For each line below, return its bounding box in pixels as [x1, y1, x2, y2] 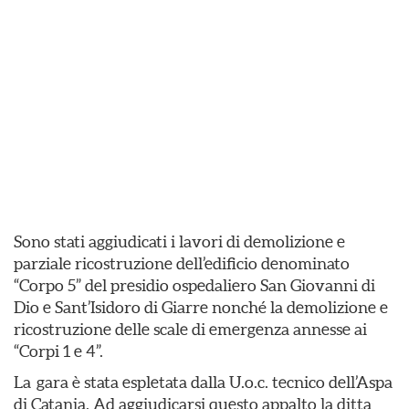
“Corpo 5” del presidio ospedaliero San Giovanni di [14, 276, 375, 295]
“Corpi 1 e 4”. [14, 341, 103, 361]
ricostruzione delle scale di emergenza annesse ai [14, 320, 367, 339]
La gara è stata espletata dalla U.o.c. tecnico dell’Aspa [14, 372, 393, 392]
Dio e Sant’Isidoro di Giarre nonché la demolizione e [14, 298, 388, 317]
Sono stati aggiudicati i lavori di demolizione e [14, 232, 345, 251]
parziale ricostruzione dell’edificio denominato [14, 254, 350, 273]
